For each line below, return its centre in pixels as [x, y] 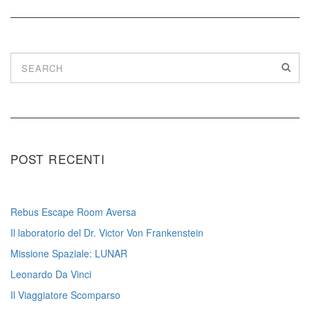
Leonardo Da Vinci [51, 274]
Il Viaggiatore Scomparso [65, 295]
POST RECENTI [58, 159]
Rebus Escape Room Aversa [73, 212]
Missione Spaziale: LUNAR [69, 254]
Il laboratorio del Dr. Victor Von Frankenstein [107, 233]
